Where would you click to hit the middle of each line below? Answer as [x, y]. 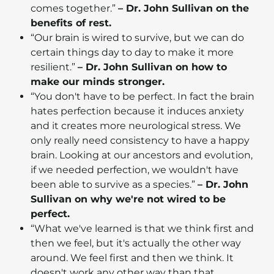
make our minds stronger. [99, 82]
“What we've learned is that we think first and [142, 229]
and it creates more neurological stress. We [136, 126]
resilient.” [54, 67]
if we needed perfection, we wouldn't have [135, 170]
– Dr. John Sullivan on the [183, 9]
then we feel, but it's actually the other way [136, 243]
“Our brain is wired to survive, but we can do [137, 38]
